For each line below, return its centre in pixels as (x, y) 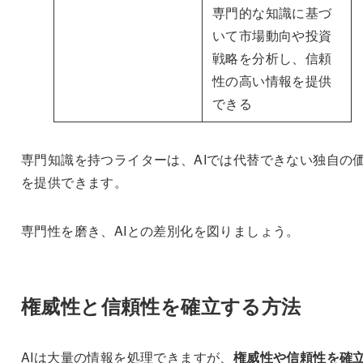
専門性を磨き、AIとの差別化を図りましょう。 (160, 230)
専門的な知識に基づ (272, 12)
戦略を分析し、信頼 (272, 58)
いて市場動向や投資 (272, 35)
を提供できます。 (74, 181)
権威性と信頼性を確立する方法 (161, 305)
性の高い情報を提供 (272, 80)
